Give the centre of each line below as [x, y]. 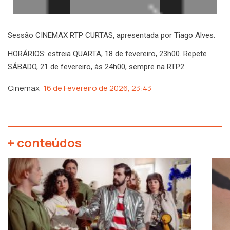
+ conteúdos [45, 142]
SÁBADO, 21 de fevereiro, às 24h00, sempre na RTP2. [97, 67]
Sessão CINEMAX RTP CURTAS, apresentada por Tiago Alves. [111, 36]
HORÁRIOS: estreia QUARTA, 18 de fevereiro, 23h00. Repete [107, 54]
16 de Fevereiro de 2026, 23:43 [98, 88]
